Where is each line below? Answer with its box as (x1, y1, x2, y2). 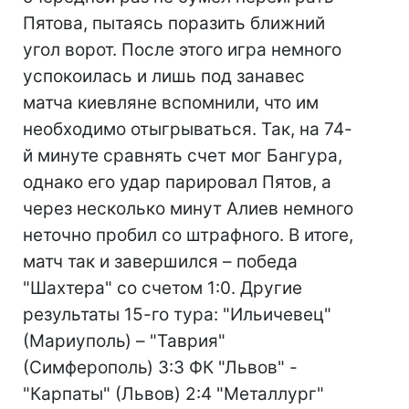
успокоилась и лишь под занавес (23, 66, 305, 87)
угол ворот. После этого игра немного (23, 39, 341, 60)
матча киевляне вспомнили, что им (23, 92, 319, 113)
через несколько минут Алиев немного (23, 198, 353, 219)
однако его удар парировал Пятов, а (23, 172, 331, 193)
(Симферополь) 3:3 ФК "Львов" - (23, 357, 298, 378)
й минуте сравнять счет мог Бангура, (23, 145, 342, 166)
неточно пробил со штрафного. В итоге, (23, 225, 353, 246)
